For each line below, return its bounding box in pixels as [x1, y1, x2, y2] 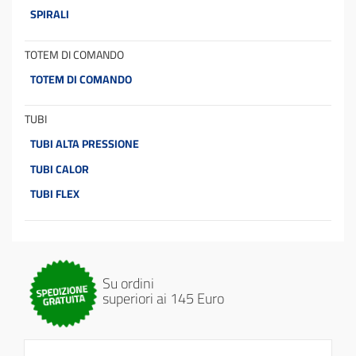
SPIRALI [30, 3, 69, 25]
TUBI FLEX [30, 184, 79, 205]
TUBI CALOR [30, 158, 89, 180]
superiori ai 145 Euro [103, 285, 225, 312]
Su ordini [103, 270, 155, 297]
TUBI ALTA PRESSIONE [30, 133, 139, 155]
